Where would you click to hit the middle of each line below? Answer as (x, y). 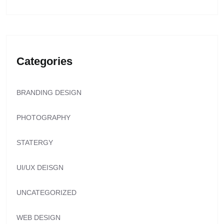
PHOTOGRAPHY (43, 118)
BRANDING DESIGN (49, 93)
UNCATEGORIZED (46, 193)
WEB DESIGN (38, 218)
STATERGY (35, 143)
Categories (44, 61)
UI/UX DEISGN (40, 168)
